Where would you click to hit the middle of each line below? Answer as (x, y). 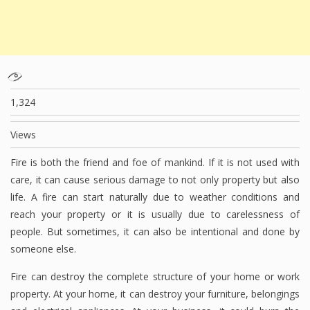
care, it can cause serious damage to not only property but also (155, 180)
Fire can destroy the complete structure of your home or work (155, 277)
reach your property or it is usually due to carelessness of (155, 215)
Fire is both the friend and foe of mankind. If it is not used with (155, 163)
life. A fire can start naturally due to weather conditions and (155, 197)
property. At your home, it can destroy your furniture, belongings (155, 294)
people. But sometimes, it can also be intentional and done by (155, 232)
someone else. (43, 249)
